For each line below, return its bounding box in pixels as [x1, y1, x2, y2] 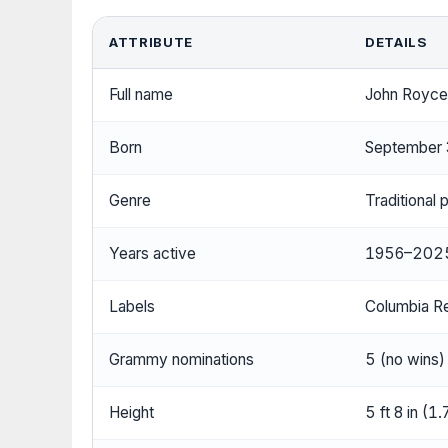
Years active [109, 244, 196, 264]
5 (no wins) [365, 350, 445, 370]
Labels [109, 297, 155, 317]
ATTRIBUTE [109, 34, 193, 51]
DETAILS [365, 34, 427, 51]
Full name [109, 85, 173, 105]
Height [109, 403, 154, 423]
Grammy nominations [109, 350, 254, 370]
